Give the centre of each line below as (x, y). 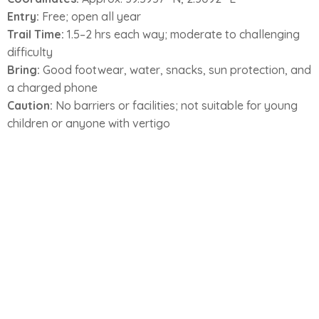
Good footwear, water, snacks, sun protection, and (176, 69)
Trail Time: (36, 34)
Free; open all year (90, 16)
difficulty (30, 52)
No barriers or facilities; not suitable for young (175, 105)
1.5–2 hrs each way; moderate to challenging (182, 34)
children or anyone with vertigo (89, 123)
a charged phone (52, 87)
